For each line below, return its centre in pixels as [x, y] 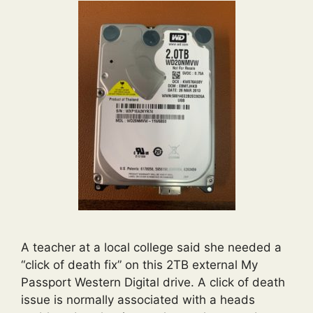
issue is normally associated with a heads [138, 299]
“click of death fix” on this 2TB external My [139, 264]
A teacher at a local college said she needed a [151, 247]
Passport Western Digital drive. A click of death [153, 282]
